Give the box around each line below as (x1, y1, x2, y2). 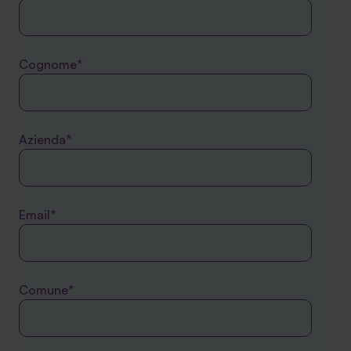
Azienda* (19, 132, 71, 147)
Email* (19, 207, 56, 223)
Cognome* (19, 56, 82, 72)
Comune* (19, 282, 74, 298)
